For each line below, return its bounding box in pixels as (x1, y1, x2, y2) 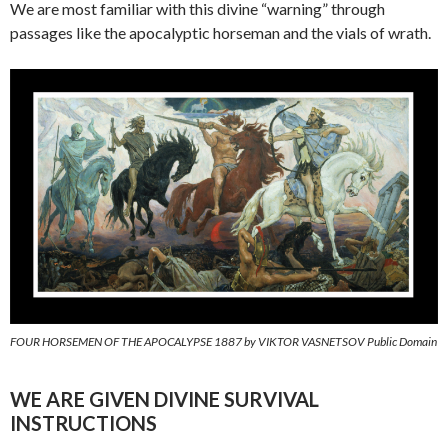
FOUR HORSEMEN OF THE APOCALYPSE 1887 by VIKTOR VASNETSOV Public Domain (10, 334, 437, 350)
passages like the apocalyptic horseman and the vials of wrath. (10, 23, 431, 43)
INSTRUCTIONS (10, 411, 157, 436)
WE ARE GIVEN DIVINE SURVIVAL (10, 387, 319, 412)
